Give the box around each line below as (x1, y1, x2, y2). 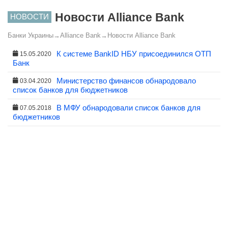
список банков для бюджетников (13, 85, 128, 94)
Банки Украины (8, 32, 53, 39)
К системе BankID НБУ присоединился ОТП (56, 49, 211, 58)
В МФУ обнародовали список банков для (56, 103, 201, 112)
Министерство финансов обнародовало (56, 76, 196, 85)
